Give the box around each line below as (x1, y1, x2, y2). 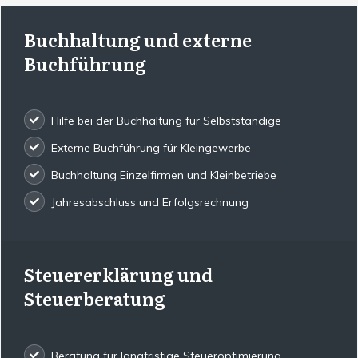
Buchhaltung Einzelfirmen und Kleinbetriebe (50, 168, 276, 183)
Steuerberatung (23, 284, 165, 312)
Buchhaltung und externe (23, 26, 252, 54)
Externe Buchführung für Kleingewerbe (50, 141, 251, 156)
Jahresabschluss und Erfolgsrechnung (50, 195, 252, 210)
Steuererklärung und (23, 261, 213, 288)
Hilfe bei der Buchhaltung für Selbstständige (50, 113, 281, 129)
